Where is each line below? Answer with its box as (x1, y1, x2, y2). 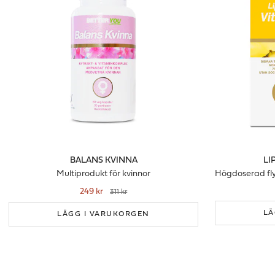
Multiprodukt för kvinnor (56, 169, 151, 179)
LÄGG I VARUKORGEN (57, 210, 150, 218)
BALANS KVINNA (69, 155, 137, 165)
